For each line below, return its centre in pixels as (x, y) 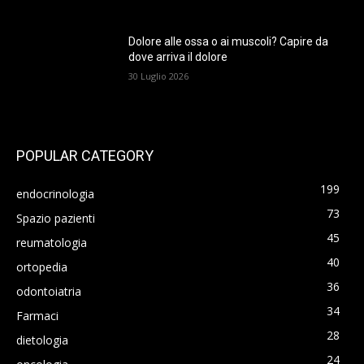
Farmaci (37, 316)
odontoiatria (49, 292)
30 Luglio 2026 (159, 76)
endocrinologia (55, 194)
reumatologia (52, 243)
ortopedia (42, 267)
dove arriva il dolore (178, 57)
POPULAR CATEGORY (85, 156)
